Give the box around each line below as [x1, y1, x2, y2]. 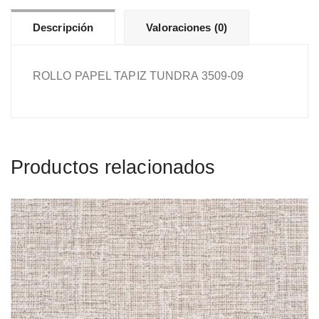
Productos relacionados [11, 157, 216, 178]
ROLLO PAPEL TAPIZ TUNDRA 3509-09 [33, 70, 244, 82]
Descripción [33, 21, 94, 33]
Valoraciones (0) [146, 21, 227, 33]
